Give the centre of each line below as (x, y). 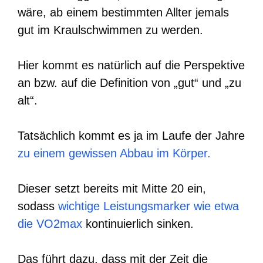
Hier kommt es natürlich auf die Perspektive (131, 65)
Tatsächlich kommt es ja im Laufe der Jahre (131, 135)
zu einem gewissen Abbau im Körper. (114, 153)
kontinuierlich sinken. (140, 223)
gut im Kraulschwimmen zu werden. (110, 30)
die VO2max (52, 223)
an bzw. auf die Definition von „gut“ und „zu (129, 82)
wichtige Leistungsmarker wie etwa (149, 206)
